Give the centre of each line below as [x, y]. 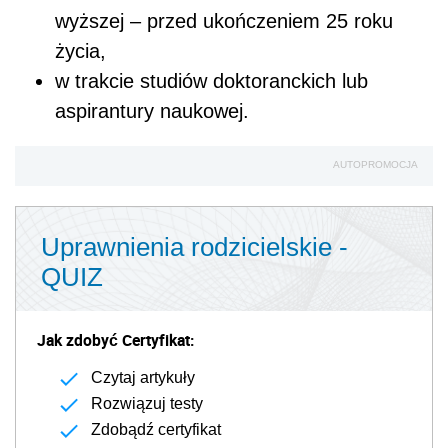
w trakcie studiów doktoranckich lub [211, 81]
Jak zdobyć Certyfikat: [115, 340]
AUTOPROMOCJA [375, 164]
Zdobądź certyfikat [156, 429]
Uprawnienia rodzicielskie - [194, 247]
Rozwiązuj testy [147, 403]
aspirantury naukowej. [152, 111]
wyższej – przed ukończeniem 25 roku [224, 21]
